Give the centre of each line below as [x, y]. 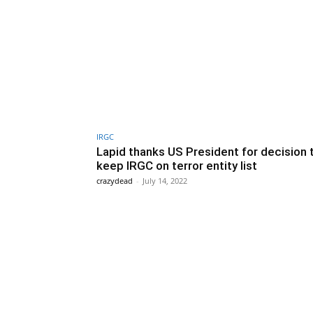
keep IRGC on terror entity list [177, 165]
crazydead [115, 180]
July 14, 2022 [165, 180]
